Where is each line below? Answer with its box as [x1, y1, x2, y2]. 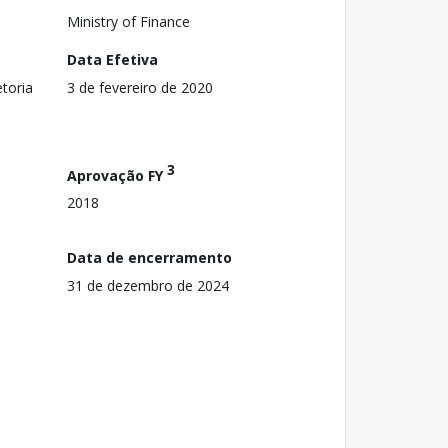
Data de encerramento [67, 247, 232, 267]
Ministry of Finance [67, 11, 190, 31]
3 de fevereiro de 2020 [67, 77, 213, 97]
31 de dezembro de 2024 [67, 275, 229, 295]
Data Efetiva [67, 49, 158, 69]
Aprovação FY [67, 165, 167, 185]
